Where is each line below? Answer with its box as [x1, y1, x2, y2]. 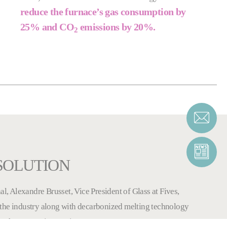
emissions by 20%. [78, 21, 156, 33]
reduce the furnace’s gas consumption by [20, 6, 186, 18]
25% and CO [20, 21, 74, 33]
